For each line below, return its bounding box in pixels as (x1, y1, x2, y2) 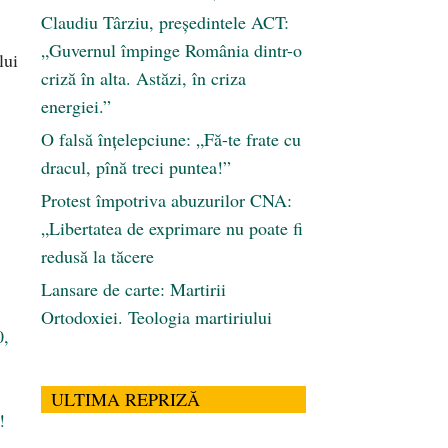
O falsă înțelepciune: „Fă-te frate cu (41, 127, 301, 152)
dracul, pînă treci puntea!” (41, 155, 231, 180)
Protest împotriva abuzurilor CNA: (41, 188, 292, 213)
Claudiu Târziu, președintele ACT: (41, 10, 289, 35)
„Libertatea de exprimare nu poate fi (41, 216, 303, 241)
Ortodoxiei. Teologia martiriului (41, 305, 272, 330)
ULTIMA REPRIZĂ (51, 387, 200, 412)
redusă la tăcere (41, 244, 154, 269)
